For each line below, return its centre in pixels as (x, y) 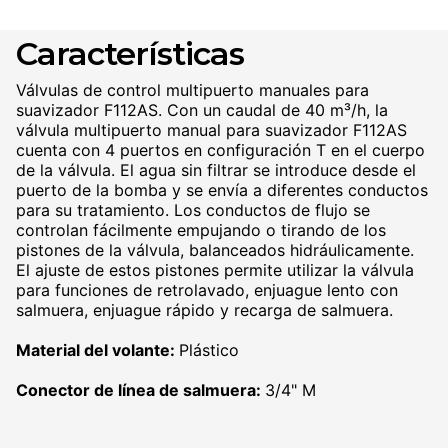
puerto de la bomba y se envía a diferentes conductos (222, 190)
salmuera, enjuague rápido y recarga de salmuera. (204, 310)
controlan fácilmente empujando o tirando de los (201, 230)
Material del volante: (97, 350)
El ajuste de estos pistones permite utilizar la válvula (215, 270)
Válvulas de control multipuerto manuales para (192, 90)
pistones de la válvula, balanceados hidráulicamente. (215, 250)
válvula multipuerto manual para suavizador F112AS (211, 130)
